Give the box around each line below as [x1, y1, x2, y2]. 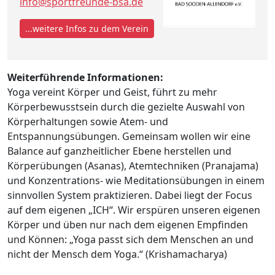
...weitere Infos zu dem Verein [25, 22, 149, 34]
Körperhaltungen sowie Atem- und [7, 114, 168, 128]
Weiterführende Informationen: [7, 70, 163, 84]
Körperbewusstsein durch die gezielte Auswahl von [7, 99, 245, 114]
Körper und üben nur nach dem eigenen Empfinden [7, 217, 248, 231]
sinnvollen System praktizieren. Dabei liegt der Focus [7, 188, 252, 202]
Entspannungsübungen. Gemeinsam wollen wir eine [7, 129, 250, 143]
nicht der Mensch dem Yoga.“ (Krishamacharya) [7, 247, 227, 261]
